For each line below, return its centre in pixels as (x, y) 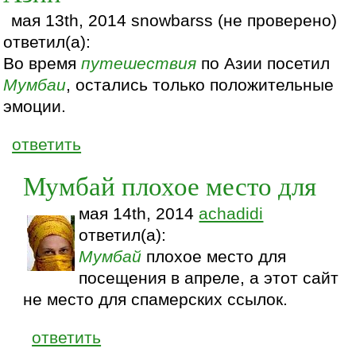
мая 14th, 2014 (139, 213)
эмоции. (35, 106)
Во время (43, 63)
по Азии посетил (263, 63)
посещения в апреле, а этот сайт (209, 278)
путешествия (139, 63)
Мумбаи (35, 85)
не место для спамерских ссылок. (156, 299)
